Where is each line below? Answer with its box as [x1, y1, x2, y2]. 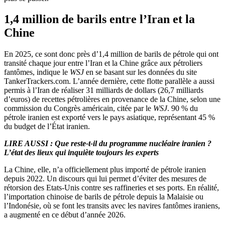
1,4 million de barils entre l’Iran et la [4, 13, 195, 26]
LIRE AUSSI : [4, 139, 55, 148]
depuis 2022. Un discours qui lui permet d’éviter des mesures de [4, 174, 206, 183]
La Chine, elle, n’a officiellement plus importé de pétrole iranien [4, 165, 206, 174]
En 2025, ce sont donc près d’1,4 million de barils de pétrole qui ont [4, 50, 218, 59]
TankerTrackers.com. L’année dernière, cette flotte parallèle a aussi [4, 77, 214, 86]
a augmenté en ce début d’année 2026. [4, 210, 126, 219]
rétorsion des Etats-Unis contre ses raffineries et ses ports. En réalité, [4, 183, 219, 192]
